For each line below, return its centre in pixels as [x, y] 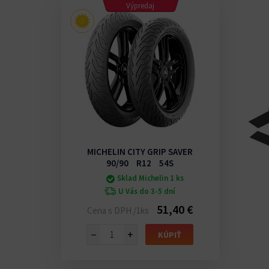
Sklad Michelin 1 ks [151, 178]
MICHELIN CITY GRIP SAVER [140, 152]
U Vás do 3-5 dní [147, 192]
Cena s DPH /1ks [119, 211]
